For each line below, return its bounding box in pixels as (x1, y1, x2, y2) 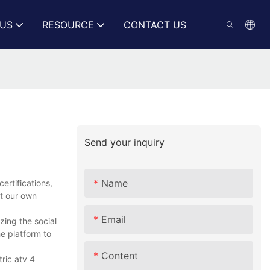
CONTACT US (123, 18, 186, 31)
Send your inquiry (84, 136, 165, 149)
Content (101, 249, 139, 262)
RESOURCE (42, 18, 94, 31)
